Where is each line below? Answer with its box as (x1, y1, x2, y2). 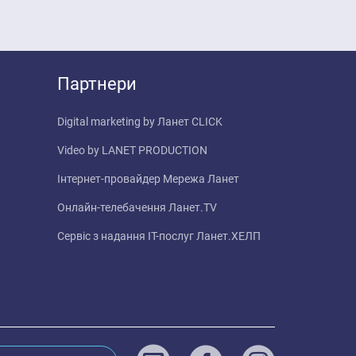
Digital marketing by (57, 115, 157, 128)
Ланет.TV (168, 201, 217, 214)
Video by (57, 144, 102, 157)
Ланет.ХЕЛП (196, 230, 261, 242)
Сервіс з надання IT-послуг (57, 230, 196, 242)
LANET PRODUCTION (102, 144, 207, 157)
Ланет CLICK (157, 115, 222, 128)
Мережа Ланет (163, 172, 239, 185)
